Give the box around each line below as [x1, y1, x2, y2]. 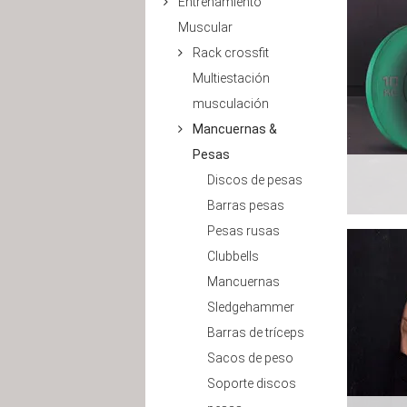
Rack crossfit [193, 45, 269, 60]
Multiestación [193, 71, 270, 85]
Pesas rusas [207, 223, 280, 238]
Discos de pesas [207, 173, 303, 187]
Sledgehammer [207, 300, 294, 314]
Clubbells [207, 249, 259, 263]
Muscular [178, 20, 233, 35]
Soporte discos [207, 376, 296, 391]
